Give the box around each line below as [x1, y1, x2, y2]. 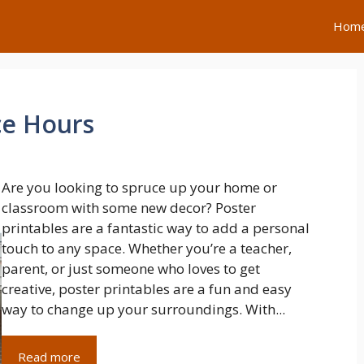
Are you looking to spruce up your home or [2, 178, 278, 197]
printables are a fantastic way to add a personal [2, 219, 310, 237]
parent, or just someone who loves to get [2, 259, 261, 278]
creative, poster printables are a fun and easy [2, 279, 292, 298]
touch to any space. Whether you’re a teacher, [2, 239, 292, 258]
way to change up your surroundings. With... [2, 300, 286, 318]
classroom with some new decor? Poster [2, 198, 257, 217]
